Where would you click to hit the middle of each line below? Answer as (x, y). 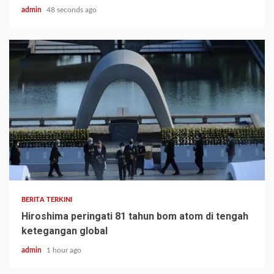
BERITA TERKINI (47, 199)
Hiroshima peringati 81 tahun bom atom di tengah (135, 216)
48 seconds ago (72, 9)
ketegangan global (65, 231)
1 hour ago (64, 250)
